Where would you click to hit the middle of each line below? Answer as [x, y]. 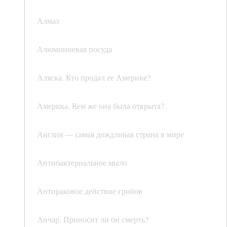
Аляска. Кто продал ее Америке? [94, 78]
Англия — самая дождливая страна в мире [110, 134]
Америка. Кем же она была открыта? [101, 106]
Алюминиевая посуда [74, 49]
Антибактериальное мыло [82, 163]
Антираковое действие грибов [90, 191]
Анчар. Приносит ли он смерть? [93, 219]
